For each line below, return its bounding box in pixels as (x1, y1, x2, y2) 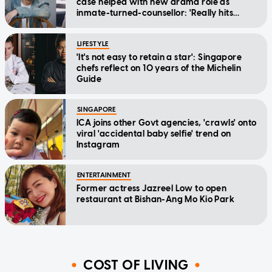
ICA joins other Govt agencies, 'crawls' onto (76, 117, 257, 128)
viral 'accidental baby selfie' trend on (76, 128, 231, 139)
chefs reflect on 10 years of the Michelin (76, 63, 242, 73)
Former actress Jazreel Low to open (76, 183, 227, 194)
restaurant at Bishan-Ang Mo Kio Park (76, 194, 235, 205)
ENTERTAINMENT (77, 171, 131, 179)
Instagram (76, 139, 120, 150)
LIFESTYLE (77, 39, 109, 48)
